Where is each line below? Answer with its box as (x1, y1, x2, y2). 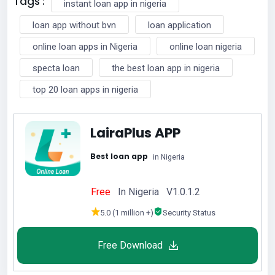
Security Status (163, 207, 215, 217)
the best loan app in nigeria (112, 62, 220, 74)
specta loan (33, 62, 80, 74)
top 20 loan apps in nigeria (33, 83, 138, 95)
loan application (148, 19, 211, 31)
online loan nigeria (169, 41, 242, 52)
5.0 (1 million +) (100, 207, 153, 217)
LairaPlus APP (90, 123, 180, 142)
